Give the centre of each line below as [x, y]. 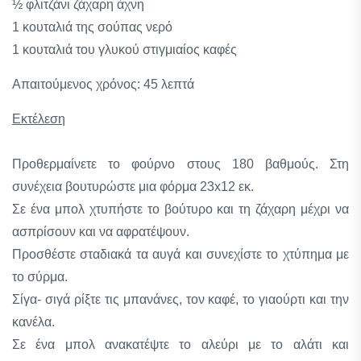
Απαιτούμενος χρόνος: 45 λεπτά [103, 84]
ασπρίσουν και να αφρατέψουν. [101, 232]
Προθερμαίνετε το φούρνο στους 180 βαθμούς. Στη [180, 164]
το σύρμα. [40, 277]
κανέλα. [33, 322]
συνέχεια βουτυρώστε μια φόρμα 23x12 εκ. [133, 187]
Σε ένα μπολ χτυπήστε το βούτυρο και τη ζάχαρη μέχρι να [180, 209]
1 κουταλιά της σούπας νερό [92, 27]
